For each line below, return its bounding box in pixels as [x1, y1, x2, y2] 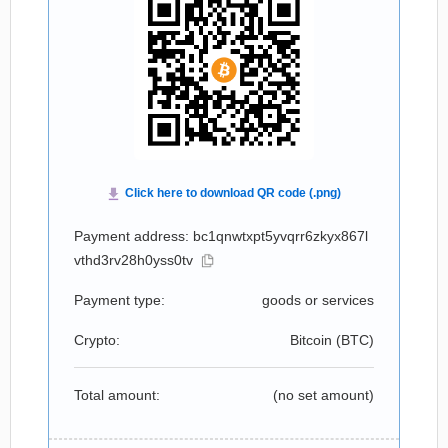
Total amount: [74, 387, 160, 403]
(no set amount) [273, 387, 374, 403]
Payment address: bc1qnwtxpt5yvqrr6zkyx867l [74, 228, 368, 244]
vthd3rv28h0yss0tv [74, 252, 193, 268]
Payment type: [74, 292, 165, 308]
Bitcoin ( [290, 332, 341, 348]
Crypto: [74, 332, 120, 348]
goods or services [262, 292, 374, 308]
